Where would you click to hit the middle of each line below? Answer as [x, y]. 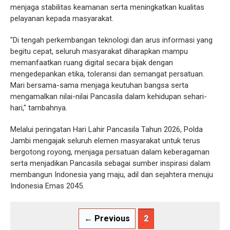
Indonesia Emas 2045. [47, 186]
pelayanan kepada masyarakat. [62, 18]
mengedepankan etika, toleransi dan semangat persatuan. [107, 74]
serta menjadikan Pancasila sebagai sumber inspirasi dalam [110, 163]
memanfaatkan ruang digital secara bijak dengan [92, 62]
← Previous [107, 218]
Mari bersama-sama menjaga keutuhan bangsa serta [99, 85]
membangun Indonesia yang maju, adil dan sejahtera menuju [112, 174]
